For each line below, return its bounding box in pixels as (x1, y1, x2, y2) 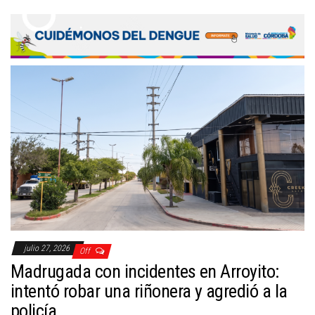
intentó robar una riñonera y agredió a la (11, 281, 288, 302)
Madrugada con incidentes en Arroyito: (11, 261, 279, 283)
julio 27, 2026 (24, 243, 72, 254)
